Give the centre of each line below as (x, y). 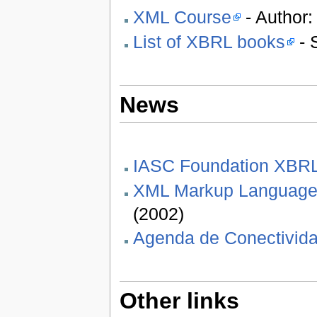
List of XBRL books (209, 41)
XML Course (182, 17)
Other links (179, 301)
